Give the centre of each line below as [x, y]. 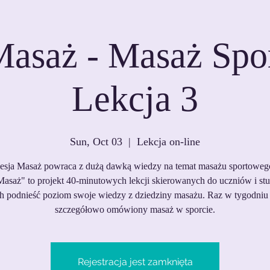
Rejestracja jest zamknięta [135, 262]
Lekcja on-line [168, 142]
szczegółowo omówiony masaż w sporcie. [135, 209]
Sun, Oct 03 [96, 142]
